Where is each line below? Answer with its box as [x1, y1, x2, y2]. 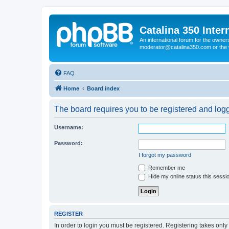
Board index [87, 85, 120, 91]
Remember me [147, 164, 185, 171]
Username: [54, 124, 83, 130]
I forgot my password [139, 151, 191, 158]
